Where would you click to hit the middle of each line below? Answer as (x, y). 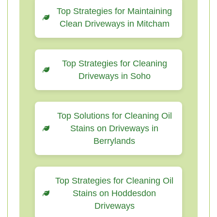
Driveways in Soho (114, 76)
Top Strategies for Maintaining (114, 11)
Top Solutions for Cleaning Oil (114, 116)
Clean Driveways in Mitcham (114, 24)
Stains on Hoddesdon (114, 193)
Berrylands (114, 141)
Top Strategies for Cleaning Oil (114, 181)
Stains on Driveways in (114, 128)
